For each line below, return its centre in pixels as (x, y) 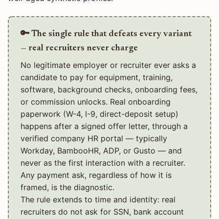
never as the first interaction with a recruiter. (103, 163)
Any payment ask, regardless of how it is (96, 175)
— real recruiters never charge (79, 48)
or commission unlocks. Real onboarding (96, 101)
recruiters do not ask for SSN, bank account (102, 211)
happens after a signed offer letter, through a (104, 126)
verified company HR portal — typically (94, 138)
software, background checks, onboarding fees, (109, 89)
